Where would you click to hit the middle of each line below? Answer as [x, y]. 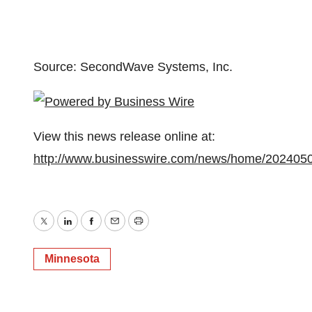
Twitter [61, 231]
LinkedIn [90, 231]
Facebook [118, 231]
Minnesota [72, 259]
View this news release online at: [124, 136]
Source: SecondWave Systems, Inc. [133, 67]
